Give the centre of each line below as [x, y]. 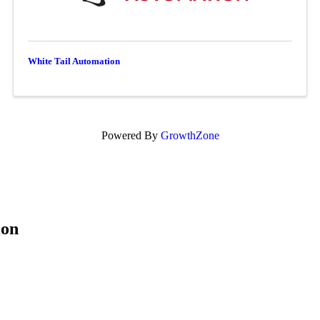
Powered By [131, 135]
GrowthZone [190, 135]
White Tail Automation [74, 61]
